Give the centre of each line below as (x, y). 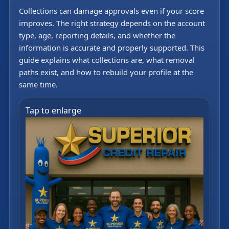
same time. (38, 84)
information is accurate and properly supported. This (112, 47)
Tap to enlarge (53, 110)
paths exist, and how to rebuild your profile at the (106, 72)
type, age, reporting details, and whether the (97, 35)
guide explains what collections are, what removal (107, 60)
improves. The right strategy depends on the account (112, 23)
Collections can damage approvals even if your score (111, 10)
